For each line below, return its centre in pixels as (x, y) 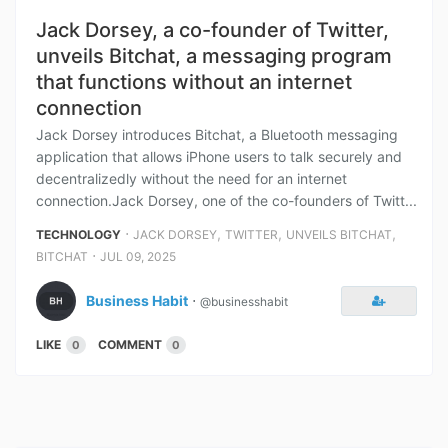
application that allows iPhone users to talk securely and (219, 156)
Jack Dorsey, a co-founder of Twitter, (212, 30)
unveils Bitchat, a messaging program (214, 56)
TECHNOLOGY (78, 234)
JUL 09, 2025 (138, 256)
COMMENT (130, 344)
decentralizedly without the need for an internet (191, 178)
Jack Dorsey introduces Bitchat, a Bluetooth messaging (217, 134)
